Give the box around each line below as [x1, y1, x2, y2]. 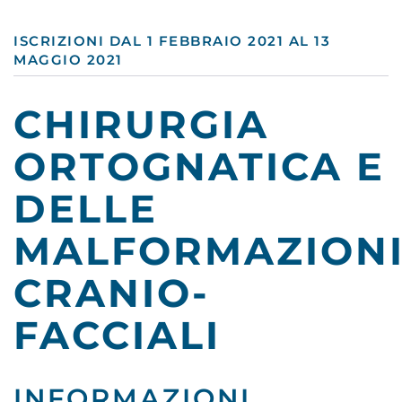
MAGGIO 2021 [13, 51, 123, 69]
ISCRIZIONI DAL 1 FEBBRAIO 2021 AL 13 [13, 32, 330, 50]
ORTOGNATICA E [13, 142, 385, 190]
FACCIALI [13, 310, 221, 359]
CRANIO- [13, 268, 210, 317]
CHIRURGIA [13, 100, 269, 148]
